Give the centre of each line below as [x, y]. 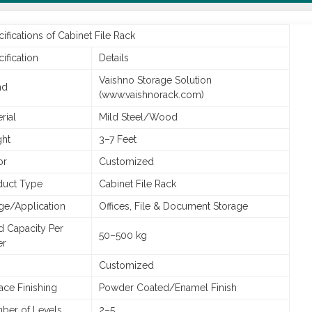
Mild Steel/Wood [138, 117]
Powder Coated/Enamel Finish [168, 288]
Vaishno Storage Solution [155, 80]
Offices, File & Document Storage [173, 206]
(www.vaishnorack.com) [151, 95]
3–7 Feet [118, 139]
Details [114, 58]
